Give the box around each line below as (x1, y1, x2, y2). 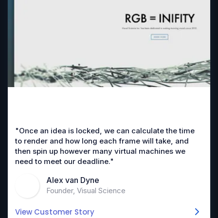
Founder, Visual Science (46, 185, 126, 195)
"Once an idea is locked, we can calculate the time (15, 126, 195, 136)
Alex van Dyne (46, 175, 99, 185)
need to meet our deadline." (15, 157, 114, 166)
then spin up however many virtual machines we (15, 146, 185, 156)
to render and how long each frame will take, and (15, 136, 189, 146)
